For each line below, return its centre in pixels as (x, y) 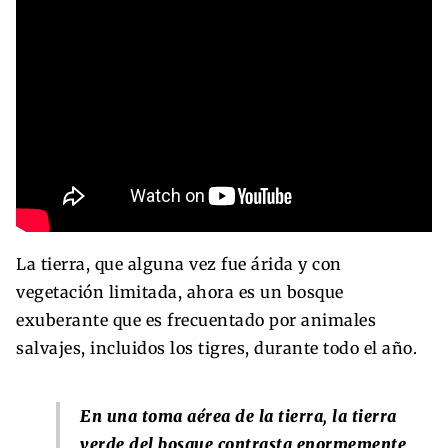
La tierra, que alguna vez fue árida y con (179, 263)
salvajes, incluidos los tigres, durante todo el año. (216, 347)
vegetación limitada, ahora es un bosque (180, 291)
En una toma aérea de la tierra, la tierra (238, 415)
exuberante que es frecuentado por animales (196, 319)
